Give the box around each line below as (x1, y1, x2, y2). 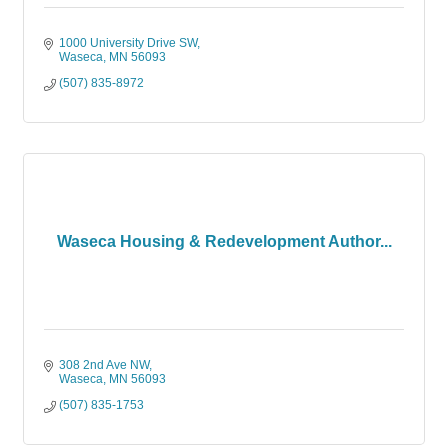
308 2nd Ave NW (59, 358, 149, 372)
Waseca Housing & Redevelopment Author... (56, 233, 392, 250)
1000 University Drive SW (59, 36, 197, 50)
